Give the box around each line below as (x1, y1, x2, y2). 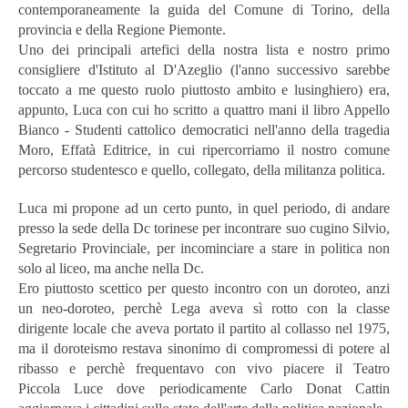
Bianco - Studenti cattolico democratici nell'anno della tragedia (18, 121, 390, 138)
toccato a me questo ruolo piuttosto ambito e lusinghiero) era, (18, 81, 390, 97)
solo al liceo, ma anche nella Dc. (18, 260, 204, 276)
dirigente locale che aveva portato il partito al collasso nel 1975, (18, 320, 390, 336)
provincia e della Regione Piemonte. (18, 21, 226, 37)
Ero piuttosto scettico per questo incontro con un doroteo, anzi (18, 280, 390, 296)
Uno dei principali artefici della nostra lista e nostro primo (18, 41, 390, 57)
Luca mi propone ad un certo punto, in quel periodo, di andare (18, 199, 390, 216)
